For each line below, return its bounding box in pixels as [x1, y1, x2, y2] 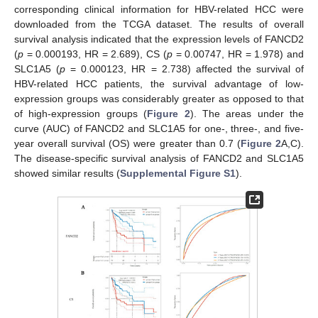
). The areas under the [190, 107, 304, 119]
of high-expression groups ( [14, 107, 148, 119]
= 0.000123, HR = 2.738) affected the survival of [65, 62, 305, 75]
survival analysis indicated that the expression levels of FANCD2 [14, 33, 304, 45]
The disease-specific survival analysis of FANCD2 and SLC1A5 [14, 152, 304, 164]
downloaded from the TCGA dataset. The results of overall [14, 18, 304, 30]
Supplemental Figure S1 [120, 167, 236, 179]
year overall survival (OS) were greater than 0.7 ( [14, 137, 241, 149]
